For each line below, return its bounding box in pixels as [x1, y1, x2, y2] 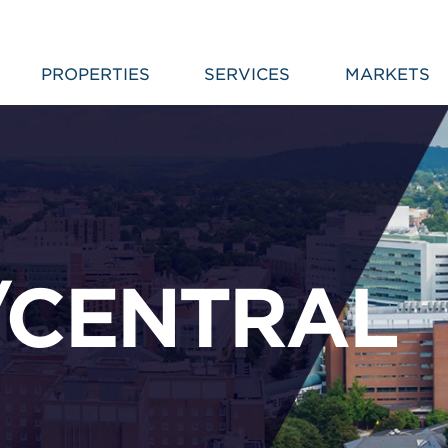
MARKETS [344, 65, 430, 84]
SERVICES [204, 65, 291, 84]
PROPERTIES [40, 65, 150, 84]
